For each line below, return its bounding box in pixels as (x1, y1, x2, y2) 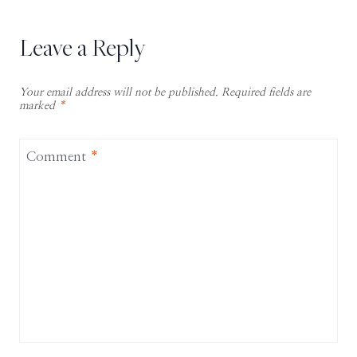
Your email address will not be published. (19, 87, 218, 99)
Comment (25, 149, 90, 163)
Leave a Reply (19, 30, 145, 63)
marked (19, 100, 58, 112)
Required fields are (222, 87, 311, 99)
